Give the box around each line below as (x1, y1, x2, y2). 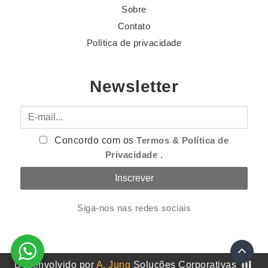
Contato (117, 21, 151, 32)
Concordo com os (51, 135, 137, 146)
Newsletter (90, 77, 178, 96)
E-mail (20, 107, 49, 118)
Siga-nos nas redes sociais (77, 203, 191, 214)
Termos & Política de (136, 135, 229, 146)
